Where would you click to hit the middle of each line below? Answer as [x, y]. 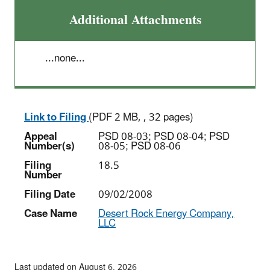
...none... [65, 58]
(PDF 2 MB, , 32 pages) [141, 117]
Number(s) [49, 146]
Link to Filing [56, 117]
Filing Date [50, 194]
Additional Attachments [135, 20]
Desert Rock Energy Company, [166, 214]
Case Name [51, 214]
